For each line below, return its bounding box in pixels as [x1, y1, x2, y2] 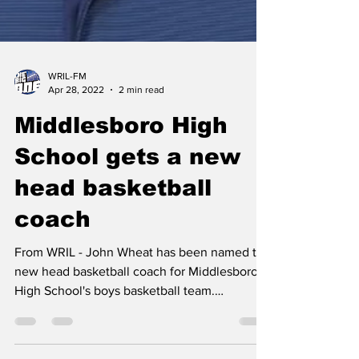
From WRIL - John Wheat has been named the [14, 267, 271, 280]
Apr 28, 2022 [48, 105, 104, 117]
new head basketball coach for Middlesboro [14, 286, 258, 300]
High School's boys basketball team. [14, 305, 215, 319]
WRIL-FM [48, 92, 87, 103]
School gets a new [14, 166, 240, 191]
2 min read [119, 105, 164, 117]
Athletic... [14, 325, 68, 338]
